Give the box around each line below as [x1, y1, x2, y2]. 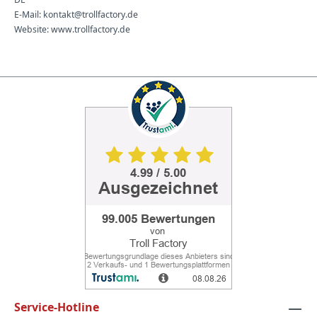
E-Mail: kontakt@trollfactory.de [14, 8, 138, 21]
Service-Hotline [14, 299, 99, 315]
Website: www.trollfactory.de [14, 23, 130, 35]
